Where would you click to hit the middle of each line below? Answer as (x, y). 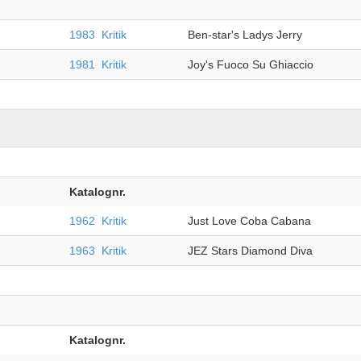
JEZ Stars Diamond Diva (250, 251)
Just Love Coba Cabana (249, 221)
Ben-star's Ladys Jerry (245, 35)
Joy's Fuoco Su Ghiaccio (250, 64)
